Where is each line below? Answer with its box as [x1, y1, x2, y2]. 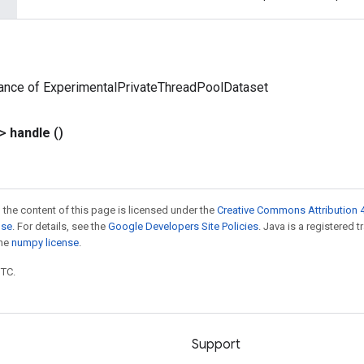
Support [192, 336, 240, 353]
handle [10, 125, 50, 141]
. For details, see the [12, 220, 108, 232]
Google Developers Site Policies [108, 220, 258, 232]
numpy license [11, 236, 79, 249]
